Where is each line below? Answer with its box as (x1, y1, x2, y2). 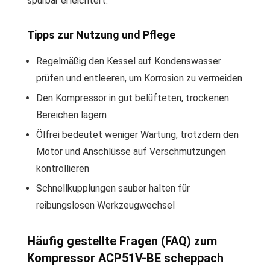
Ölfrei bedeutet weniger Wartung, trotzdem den (36, 129, 239, 140)
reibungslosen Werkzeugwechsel (36, 199, 175, 211)
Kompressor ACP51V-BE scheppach (27, 251, 224, 265)
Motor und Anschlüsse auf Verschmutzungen (36, 146, 226, 157)
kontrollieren (36, 163, 89, 174)
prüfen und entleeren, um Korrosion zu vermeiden (36, 72, 242, 84)
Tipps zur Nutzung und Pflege (27, 28, 175, 41)
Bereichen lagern (36, 109, 107, 121)
